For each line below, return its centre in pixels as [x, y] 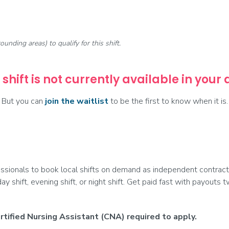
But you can [23, 101]
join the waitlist [76, 101]
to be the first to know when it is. [168, 101]
